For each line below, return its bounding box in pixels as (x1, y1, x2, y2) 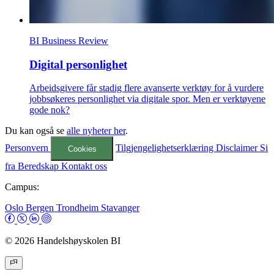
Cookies (67, 144, 97, 154)
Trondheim (56, 202, 101, 213)
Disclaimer (216, 143, 261, 154)
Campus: (5, 181, 39, 192)
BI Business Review (29, 35, 108, 46)
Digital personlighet (29, 57, 127, 71)
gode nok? (29, 105, 70, 116)
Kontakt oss (61, 160, 107, 171)
